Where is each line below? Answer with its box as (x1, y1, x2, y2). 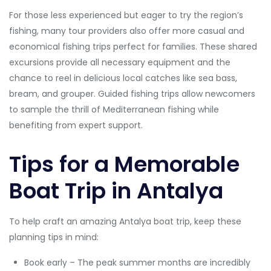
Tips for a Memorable (9, 149, 240, 180)
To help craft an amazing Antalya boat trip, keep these (9, 215, 241, 227)
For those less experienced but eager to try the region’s (9, 9, 243, 21)
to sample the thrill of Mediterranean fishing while (9, 103, 219, 116)
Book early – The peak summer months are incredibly (24, 256, 250, 269)
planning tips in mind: (9, 231, 99, 243)
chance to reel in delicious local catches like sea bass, (9, 72, 237, 84)
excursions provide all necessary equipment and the (9, 56, 230, 68)
